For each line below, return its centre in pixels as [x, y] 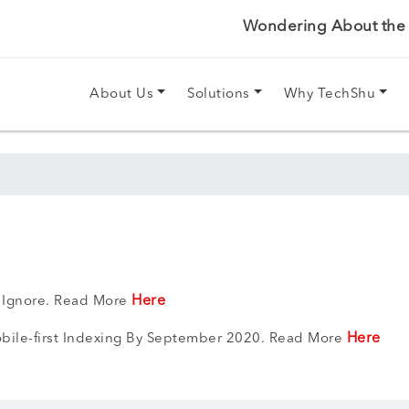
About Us [122, 94]
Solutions [219, 94]
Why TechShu [330, 94]
